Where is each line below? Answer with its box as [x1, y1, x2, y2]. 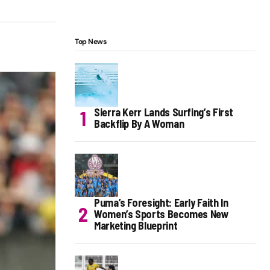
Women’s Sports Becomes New [94, 207, 229, 221]
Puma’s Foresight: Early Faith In [94, 196, 228, 210]
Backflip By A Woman [94, 117, 184, 131]
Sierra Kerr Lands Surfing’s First [94, 105, 234, 119]
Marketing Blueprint [94, 219, 178, 233]
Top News [75, 37, 107, 47]
